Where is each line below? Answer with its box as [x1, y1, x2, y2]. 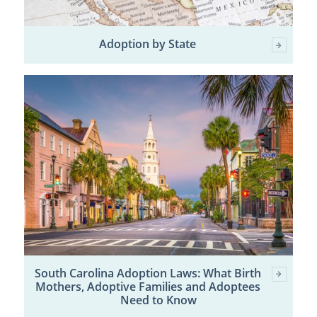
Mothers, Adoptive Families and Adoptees [35, 278, 260, 294]
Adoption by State [99, 36, 197, 52]
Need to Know [120, 292, 197, 308]
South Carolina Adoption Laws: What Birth [34, 265, 261, 281]
